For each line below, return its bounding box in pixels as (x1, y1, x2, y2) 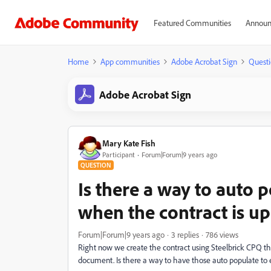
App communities (100, 56, 160, 67)
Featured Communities (153, 18, 231, 28)
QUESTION (80, 161, 111, 169)
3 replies (171, 229, 199, 240)
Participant (102, 149, 135, 159)
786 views (206, 229, 238, 240)
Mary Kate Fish (102, 137, 155, 148)
